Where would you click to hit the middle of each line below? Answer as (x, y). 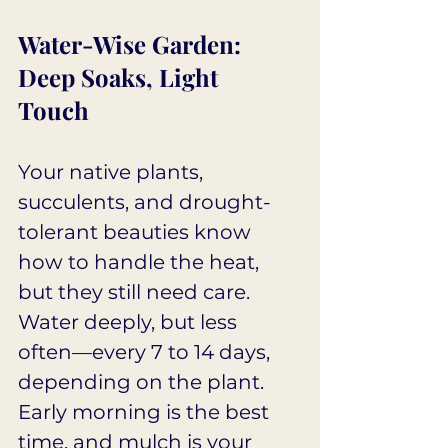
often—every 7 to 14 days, (146, 352)
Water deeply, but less (130, 322)
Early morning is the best (146, 412)
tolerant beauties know (137, 232)
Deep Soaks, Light (121, 77)
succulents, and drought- (144, 202)
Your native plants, (113, 172)
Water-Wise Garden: (132, 44)
